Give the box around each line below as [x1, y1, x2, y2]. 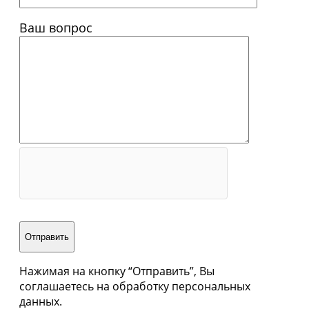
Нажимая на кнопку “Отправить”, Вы [19, 263, 215, 279]
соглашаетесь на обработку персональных [19, 278, 250, 294]
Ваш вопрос [19, 19, 92, 36]
